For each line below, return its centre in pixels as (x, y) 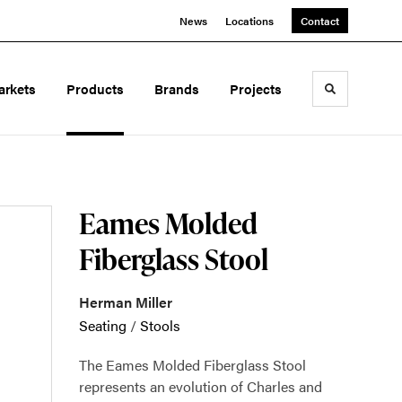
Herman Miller (126, 302)
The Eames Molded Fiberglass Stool (192, 365)
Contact (320, 21)
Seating (103, 325)
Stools (160, 325)
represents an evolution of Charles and (201, 386)
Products (96, 88)
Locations (249, 21)
